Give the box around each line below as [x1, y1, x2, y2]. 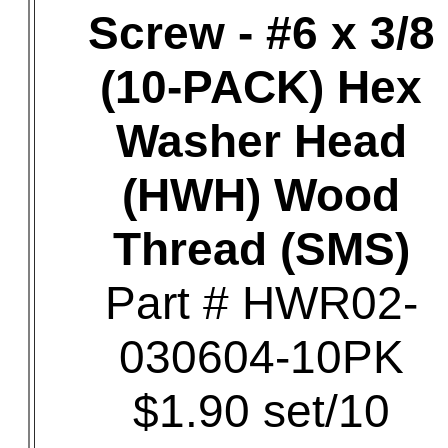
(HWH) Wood [122, 169, 400, 221]
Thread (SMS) [112, 223, 410, 275]
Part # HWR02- [104, 277, 418, 329]
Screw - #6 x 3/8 [87, 7, 435, 59]
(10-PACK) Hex [100, 61, 422, 113]
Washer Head [115, 115, 407, 167]
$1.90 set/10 [132, 385, 390, 437]
